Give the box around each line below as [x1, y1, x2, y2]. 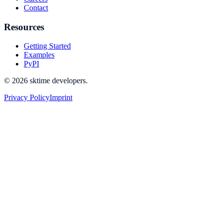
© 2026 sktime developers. [4, 76, 88, 85]
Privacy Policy [4, 93, 50, 102]
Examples [24, 51, 55, 59]
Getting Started [24, 42, 71, 51]
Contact [24, 3, 48, 12]
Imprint [50, 93, 72, 102]
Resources [4, 21, 44, 32]
